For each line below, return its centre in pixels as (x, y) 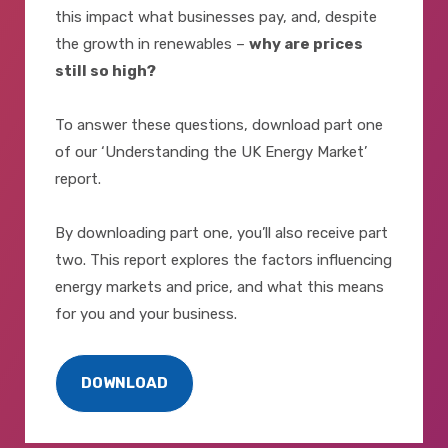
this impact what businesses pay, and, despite (216, 17)
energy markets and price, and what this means (219, 287)
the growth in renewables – (152, 44)
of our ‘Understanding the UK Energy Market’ (211, 152)
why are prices (306, 44)
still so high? (105, 71)
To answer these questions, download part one (219, 125)
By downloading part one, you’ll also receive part (221, 233)
